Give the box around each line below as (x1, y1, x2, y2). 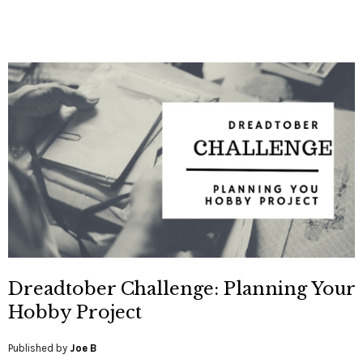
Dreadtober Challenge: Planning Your (8, 277, 355, 300)
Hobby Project (8, 301, 142, 323)
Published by (8, 341, 70, 354)
